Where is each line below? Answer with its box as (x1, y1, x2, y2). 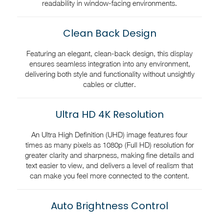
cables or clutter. (83, 80, 136, 88)
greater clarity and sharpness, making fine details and (25, 151, 194, 159)
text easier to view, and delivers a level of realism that (26, 161, 193, 170)
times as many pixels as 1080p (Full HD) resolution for (25, 140, 194, 149)
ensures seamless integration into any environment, (29, 59, 190, 68)
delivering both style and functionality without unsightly (24, 69, 195, 78)
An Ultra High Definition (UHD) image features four (31, 130, 188, 139)
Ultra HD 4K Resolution (55, 108, 164, 121)
